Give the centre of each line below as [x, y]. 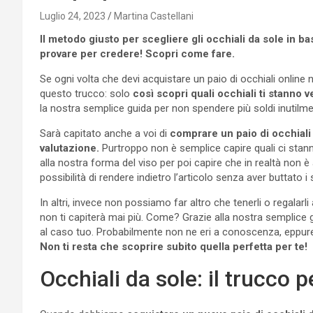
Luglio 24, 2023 [73, 16]
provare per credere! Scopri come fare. [139, 53]
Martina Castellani [154, 16]
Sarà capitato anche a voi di [105, 133]
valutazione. [70, 148]
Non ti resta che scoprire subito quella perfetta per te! [174, 246]
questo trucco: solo [86, 93]
